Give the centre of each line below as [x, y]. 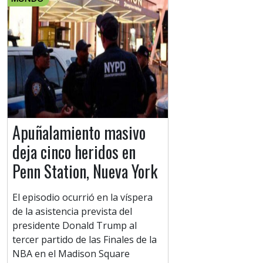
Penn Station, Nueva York [85, 171]
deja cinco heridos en [74, 152]
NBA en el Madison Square [71, 254]
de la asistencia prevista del [72, 212]
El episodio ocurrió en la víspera [82, 198]
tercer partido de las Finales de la [85, 240]
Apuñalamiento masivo [79, 133]
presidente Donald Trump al [75, 226]
